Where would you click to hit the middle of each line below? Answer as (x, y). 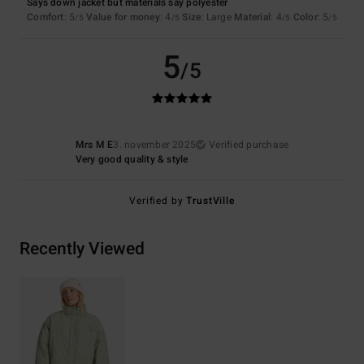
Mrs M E (94, 145)
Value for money (123, 17)
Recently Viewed (82, 249)
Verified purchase (249, 145)
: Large (218, 17)
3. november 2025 (155, 145)
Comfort (45, 17)
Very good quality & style (132, 160)
